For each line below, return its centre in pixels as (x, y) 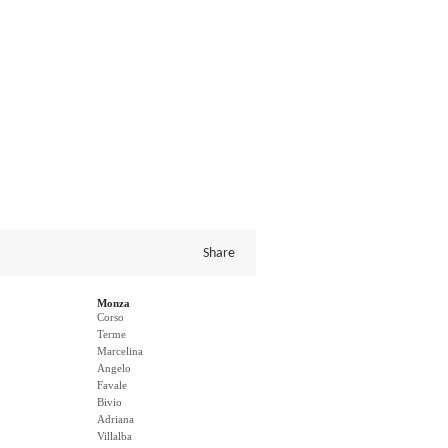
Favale (112, 385)
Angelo (114, 368)
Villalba (114, 436)
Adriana (115, 419)
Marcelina (120, 351)
